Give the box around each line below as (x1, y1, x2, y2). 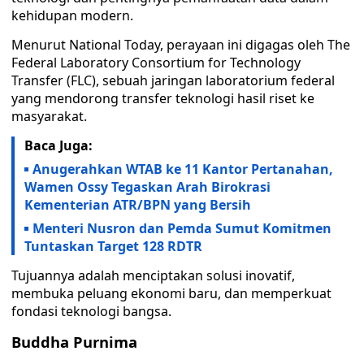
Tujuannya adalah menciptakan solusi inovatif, (11, 266, 295, 284)
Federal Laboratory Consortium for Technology (11, 54, 301, 71)
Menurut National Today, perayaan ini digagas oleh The (11, 36, 350, 54)
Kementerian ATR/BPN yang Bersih (24, 196, 251, 214)
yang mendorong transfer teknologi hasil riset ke (11, 89, 314, 107)
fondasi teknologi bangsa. (11, 302, 171, 320)
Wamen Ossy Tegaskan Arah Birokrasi (24, 178, 271, 196)
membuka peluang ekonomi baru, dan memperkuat (11, 284, 331, 302)
